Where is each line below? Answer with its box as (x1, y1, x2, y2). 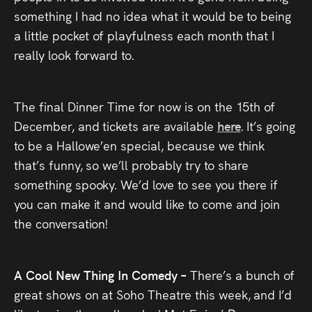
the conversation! (14, 214, 109, 232)
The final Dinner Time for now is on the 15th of (14, 97, 276, 115)
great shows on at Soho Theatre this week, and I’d (14, 286, 292, 303)
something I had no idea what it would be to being (14, 7, 292, 24)
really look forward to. (14, 46, 135, 63)
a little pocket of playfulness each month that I (14, 26, 275, 44)
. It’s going (240, 117, 296, 134)
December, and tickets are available (14, 117, 217, 134)
